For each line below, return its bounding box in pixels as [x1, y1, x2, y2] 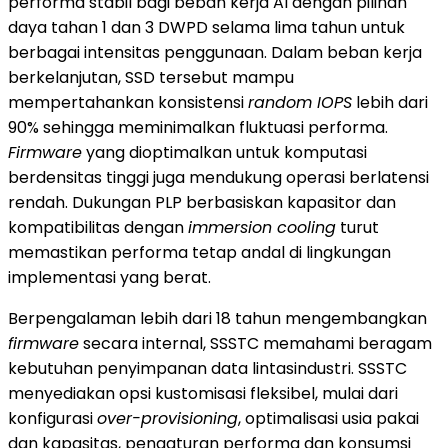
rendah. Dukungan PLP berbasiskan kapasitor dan [8, 190, 396, 214]
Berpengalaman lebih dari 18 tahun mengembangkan [8, 306, 427, 330]
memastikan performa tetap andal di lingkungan [8, 240, 391, 264]
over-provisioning [97, 406, 238, 430]
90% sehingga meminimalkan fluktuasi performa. [8, 115, 388, 139]
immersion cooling [188, 215, 336, 239]
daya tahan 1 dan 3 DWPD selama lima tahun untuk [8, 15, 405, 39]
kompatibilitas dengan [8, 215, 188, 239]
